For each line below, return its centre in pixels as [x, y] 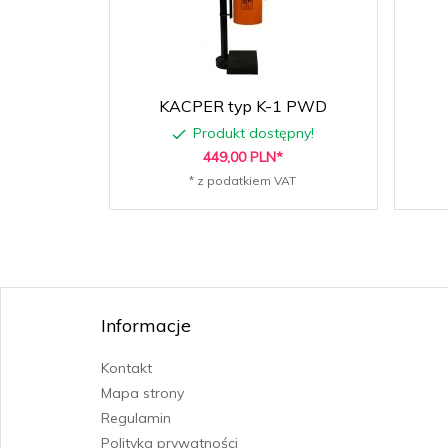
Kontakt [126, 368]
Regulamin [136, 418]
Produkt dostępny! [253, 133]
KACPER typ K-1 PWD [242, 106]
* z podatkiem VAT [242, 180]
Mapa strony [142, 393]
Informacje [146, 325]
